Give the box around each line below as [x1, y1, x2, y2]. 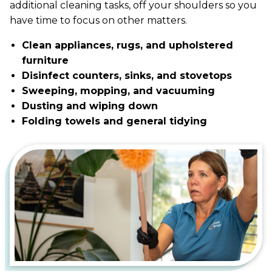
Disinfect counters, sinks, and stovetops [22, 69, 232, 81]
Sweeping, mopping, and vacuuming [22, 84, 215, 97]
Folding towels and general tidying [22, 115, 207, 127]
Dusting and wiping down [22, 100, 158, 112]
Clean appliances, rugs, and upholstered [22, 39, 233, 51]
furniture [22, 54, 69, 66]
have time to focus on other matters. [10, 14, 187, 26]
